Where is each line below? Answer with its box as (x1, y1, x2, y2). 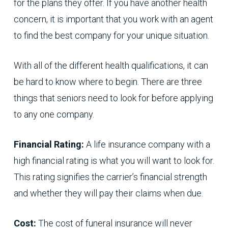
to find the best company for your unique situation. (13, 30, 209, 41)
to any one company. (13, 109, 94, 120)
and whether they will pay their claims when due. (13, 188, 203, 199)
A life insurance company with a (85, 139, 210, 150)
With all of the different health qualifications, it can (13, 60, 208, 71)
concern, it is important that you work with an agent (13, 14, 213, 25)
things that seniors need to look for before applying (13, 93, 213, 104)
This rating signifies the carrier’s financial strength (13, 172, 207, 183)
